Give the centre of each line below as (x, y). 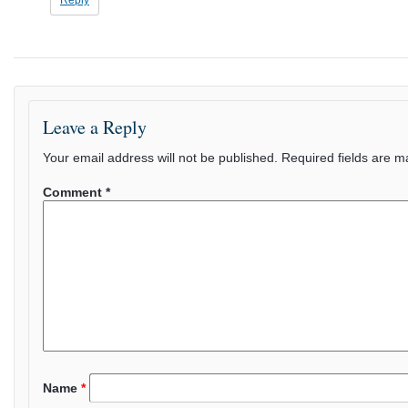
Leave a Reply (95, 127)
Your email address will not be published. (160, 158)
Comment (74, 193)
